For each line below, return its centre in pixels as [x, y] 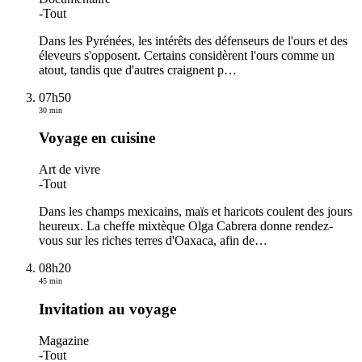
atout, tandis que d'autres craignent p [131, 69]
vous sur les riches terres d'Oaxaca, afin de [147, 241]
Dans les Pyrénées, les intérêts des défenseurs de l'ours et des [193, 40]
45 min [51, 281]
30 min [51, 110]
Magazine [64, 340]
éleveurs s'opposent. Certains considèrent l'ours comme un [187, 55]
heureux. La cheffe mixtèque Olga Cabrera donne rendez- [186, 226]
